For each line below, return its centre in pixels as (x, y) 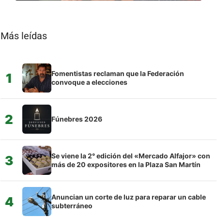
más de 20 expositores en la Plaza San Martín (126, 165)
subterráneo (72, 206)
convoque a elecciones (89, 82)
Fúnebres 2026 (77, 119)
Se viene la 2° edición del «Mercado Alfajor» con (131, 156)
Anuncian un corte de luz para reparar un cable (129, 197)
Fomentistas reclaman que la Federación (118, 74)
